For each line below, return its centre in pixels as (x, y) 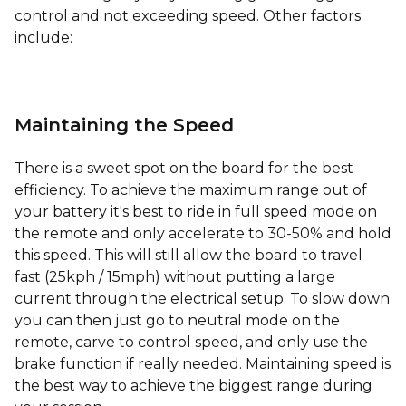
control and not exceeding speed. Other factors (188, 16)
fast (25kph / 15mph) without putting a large (175, 277)
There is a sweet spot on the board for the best (184, 168)
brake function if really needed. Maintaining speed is (203, 364)
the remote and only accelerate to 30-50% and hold (203, 233)
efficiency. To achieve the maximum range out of (191, 190)
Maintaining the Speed (124, 125)
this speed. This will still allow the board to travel (188, 255)
